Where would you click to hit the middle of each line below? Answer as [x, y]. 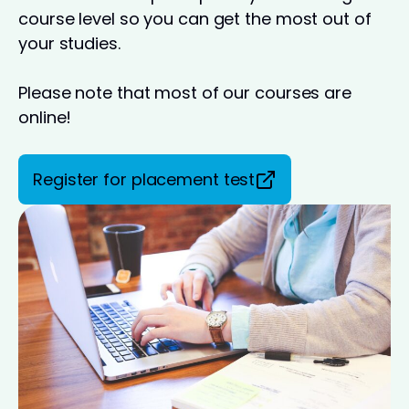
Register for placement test [144, 179]
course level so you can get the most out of [195, 19]
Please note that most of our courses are [185, 93]
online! [45, 117]
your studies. [69, 43]
